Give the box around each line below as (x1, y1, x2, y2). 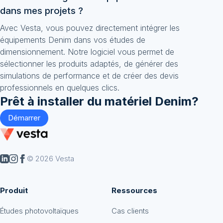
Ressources (111, 185, 157, 195)
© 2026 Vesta (27, 153, 74, 163)
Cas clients (111, 206, 149, 216)
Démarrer (8, 113, 40, 122)
